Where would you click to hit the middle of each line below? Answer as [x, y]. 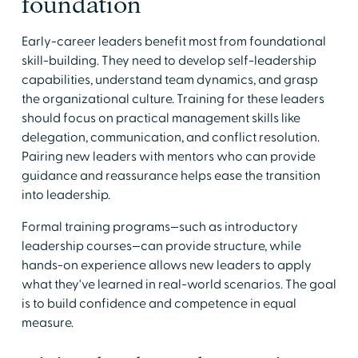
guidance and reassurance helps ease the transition [171, 175]
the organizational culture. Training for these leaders [173, 99]
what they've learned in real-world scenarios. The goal [179, 284]
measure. [47, 322]
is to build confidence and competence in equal [159, 303]
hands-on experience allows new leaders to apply [166, 265]
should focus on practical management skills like [161, 118]
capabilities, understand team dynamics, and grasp [169, 80]
